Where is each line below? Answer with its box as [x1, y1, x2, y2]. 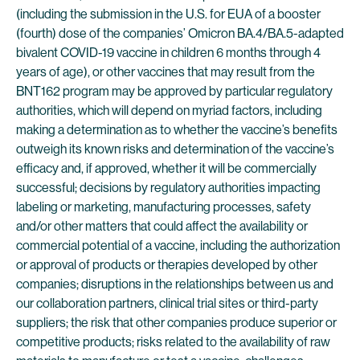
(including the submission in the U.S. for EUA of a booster [16, 6, 321, 22]
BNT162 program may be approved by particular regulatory [16, 84, 333, 99]
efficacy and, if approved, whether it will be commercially [16, 161, 317, 176]
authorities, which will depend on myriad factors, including [16, 103, 322, 118]
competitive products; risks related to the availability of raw [16, 334, 330, 350]
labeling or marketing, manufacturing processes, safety [16, 199, 311, 215]
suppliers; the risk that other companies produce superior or [16, 315, 337, 330]
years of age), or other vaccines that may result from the [16, 64, 315, 80]
